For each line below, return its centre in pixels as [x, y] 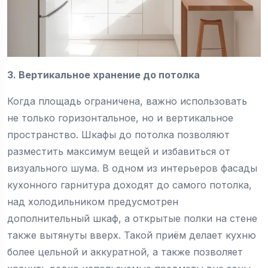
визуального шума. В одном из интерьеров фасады [132, 168]
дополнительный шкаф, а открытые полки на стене [132, 219]
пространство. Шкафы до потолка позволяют [118, 135]
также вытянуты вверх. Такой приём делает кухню [132, 235]
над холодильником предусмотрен [93, 202]
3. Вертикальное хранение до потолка [103, 75]
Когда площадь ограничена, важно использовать [127, 101]
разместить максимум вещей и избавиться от [119, 152]
